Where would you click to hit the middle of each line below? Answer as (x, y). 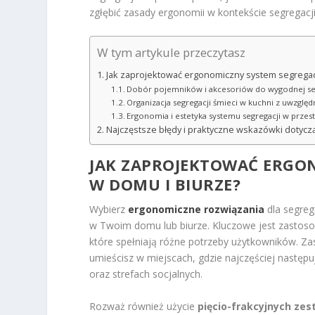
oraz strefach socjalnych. (146, 274)
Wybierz (109, 210)
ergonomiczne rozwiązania (197, 210)
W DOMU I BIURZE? (165, 185)
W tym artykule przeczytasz (172, 53)
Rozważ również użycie (144, 306)
